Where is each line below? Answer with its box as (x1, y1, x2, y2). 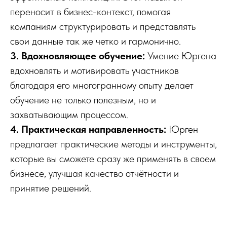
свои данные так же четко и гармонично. (10, 35, 181, 48)
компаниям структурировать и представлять (10, 20, 196, 33)
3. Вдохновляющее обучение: (10, 50, 147, 62)
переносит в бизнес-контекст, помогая (10, 6, 171, 18)
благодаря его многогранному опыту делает (10, 79, 194, 92)
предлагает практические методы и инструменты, (10, 138, 217, 150)
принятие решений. (10, 182, 91, 195)
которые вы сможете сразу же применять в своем (10, 153, 216, 165)
